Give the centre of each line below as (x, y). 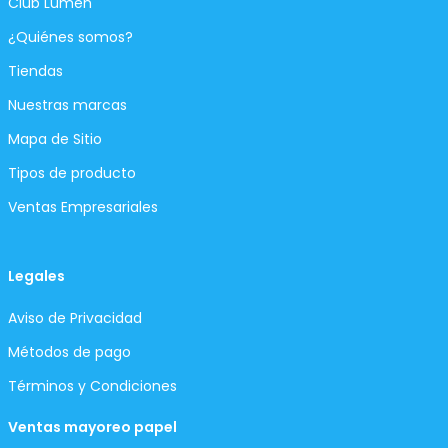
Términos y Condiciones (92, 386)
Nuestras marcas (67, 105)
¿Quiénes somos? (70, 37)
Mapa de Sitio (55, 139)
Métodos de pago (69, 352)
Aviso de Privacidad (75, 318)
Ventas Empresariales (83, 207)
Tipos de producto (72, 173)
